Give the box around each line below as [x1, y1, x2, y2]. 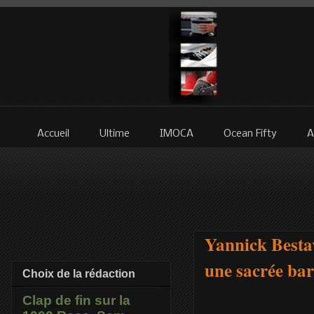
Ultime [100, 128, 130, 140]
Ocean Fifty [224, 128, 277, 140]
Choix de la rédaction [22, 268, 135, 280]
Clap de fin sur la [22, 293, 130, 308]
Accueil [37, 128, 69, 140]
